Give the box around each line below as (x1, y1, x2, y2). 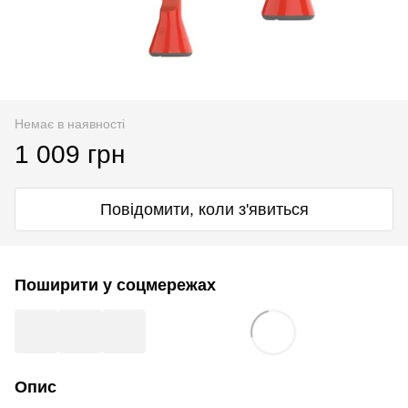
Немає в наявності (15, 116, 125, 131)
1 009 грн (15, 139, 125, 168)
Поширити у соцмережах (15, 275, 216, 294)
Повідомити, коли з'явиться (99, 199, 309, 219)
